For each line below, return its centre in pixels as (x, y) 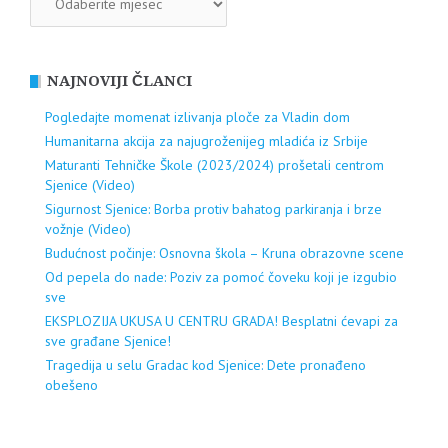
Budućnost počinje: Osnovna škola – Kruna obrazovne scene (224, 252)
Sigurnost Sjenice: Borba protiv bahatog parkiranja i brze (213, 208)
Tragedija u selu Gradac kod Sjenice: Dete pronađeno (205, 364)
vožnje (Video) (88, 228)
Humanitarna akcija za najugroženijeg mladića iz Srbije (206, 140)
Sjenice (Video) (90, 184)
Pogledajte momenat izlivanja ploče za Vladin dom (197, 116)
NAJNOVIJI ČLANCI (119, 80)
